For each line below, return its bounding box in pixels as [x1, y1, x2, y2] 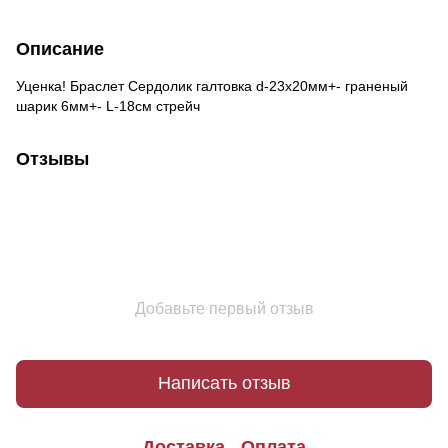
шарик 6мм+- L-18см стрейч [16, 97, 200, 114]
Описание [16, 38, 104, 59]
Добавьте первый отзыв [134, 299, 314, 317]
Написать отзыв [157, 373, 291, 394]
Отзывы [16, 148, 89, 169]
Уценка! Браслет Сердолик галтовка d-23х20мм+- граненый [16, 77, 408, 94]
